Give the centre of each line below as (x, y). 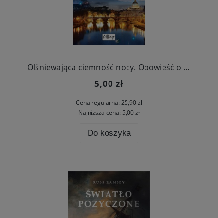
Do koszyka (109, 133)
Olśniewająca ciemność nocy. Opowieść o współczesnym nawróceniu (186, 67)
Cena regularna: (99, 103)
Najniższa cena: (100, 112)
